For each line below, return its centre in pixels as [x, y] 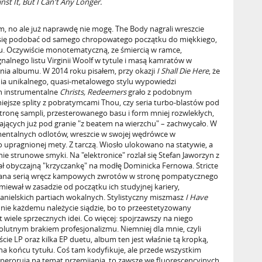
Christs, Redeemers [93, 92]
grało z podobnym [159, 92]
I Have [196, 197]
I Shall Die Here [183, 71]
